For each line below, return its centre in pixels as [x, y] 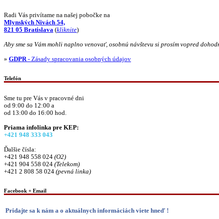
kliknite [67, 30]
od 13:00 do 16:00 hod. [35, 113]
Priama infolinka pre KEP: [41, 128]
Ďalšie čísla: [20, 150]
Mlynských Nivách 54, [34, 23]
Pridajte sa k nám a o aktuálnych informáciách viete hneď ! [87, 211]
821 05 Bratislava [29, 30]
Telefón [12, 78]
